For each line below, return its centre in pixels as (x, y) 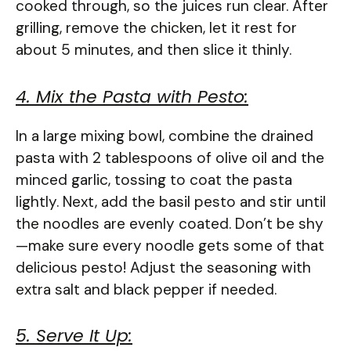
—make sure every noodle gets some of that (170, 245)
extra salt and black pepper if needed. (146, 289)
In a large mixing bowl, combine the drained (165, 136)
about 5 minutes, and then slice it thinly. (154, 50)
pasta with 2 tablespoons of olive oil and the (170, 157)
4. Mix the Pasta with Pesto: (132, 96)
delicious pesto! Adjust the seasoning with (163, 267)
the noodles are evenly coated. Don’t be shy (170, 223)
